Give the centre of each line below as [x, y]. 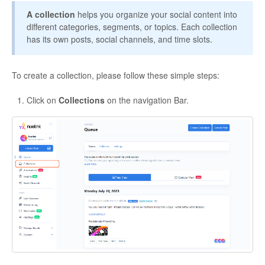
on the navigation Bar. [148, 100]
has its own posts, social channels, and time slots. [119, 39]
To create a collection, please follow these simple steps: [116, 75]
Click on [43, 100]
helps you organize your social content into [156, 14]
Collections [83, 100]
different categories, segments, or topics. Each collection [132, 26]
